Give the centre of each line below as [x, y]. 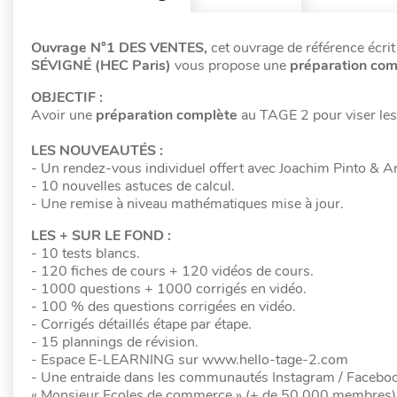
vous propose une [232, 66]
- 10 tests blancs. [87, 253]
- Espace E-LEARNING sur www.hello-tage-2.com [190, 360]
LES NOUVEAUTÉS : [97, 151]
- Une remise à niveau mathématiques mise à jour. [187, 204]
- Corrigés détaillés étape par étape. [143, 324]
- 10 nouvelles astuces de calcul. [133, 186]
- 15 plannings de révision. [117, 342]
